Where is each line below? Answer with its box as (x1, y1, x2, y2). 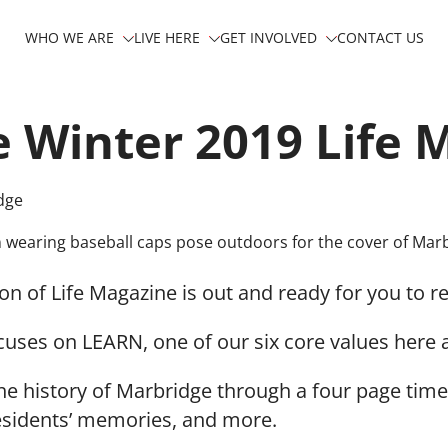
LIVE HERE (133, 28, 200, 47)
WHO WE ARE (24, 28, 114, 47)
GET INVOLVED (219, 28, 317, 47)
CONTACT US (336, 28, 424, 47)
